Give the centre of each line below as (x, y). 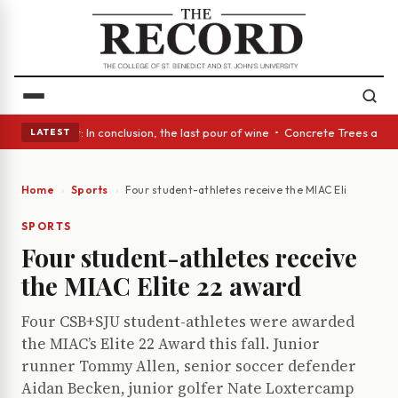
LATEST (50, 131)
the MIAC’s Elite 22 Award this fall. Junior (171, 344)
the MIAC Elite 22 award (162, 286)
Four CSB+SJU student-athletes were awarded (188, 322)
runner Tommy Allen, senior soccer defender (189, 366)
